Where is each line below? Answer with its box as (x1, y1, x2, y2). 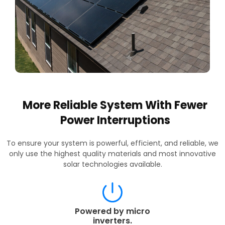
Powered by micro (75, 205, 150, 217)
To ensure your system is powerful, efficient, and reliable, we (7, 138, 218, 149)
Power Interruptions (60, 113, 170, 129)
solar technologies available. (63, 159, 162, 170)
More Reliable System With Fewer (23, 97, 207, 114)
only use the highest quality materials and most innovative (9, 149, 216, 159)
